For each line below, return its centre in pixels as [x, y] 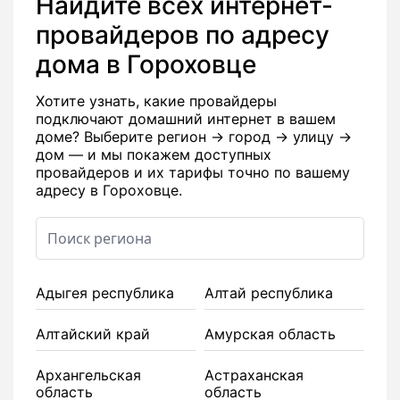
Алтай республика [269, 293]
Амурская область [270, 334]
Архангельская [88, 375]
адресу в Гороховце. [109, 190]
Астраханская [254, 375]
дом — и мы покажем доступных [154, 154]
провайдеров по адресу [183, 35]
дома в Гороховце [146, 64]
